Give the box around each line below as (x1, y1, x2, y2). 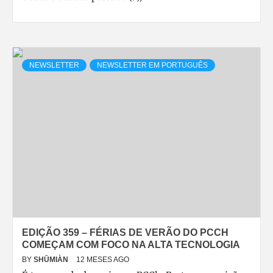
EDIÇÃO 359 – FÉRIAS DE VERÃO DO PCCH (22, 227, 229, 238)
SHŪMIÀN (34, 255, 70, 264)
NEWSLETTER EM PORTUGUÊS (97, 61, 208, 69)
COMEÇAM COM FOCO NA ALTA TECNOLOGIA (22, 239, 240, 250)
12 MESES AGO (76, 255, 129, 264)
